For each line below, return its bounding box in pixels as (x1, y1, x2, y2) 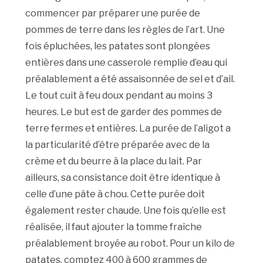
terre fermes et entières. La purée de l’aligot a (25, 123, 231, 134)
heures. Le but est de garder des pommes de (25, 106, 222, 118)
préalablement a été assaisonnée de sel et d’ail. (25, 73, 235, 85)
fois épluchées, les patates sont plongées (25, 41, 211, 52)
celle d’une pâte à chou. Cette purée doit (25, 188, 205, 200)
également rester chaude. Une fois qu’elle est (25, 205, 227, 217)
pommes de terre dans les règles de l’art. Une (25, 24, 225, 36)
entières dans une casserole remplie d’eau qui (25, 57, 228, 69)
